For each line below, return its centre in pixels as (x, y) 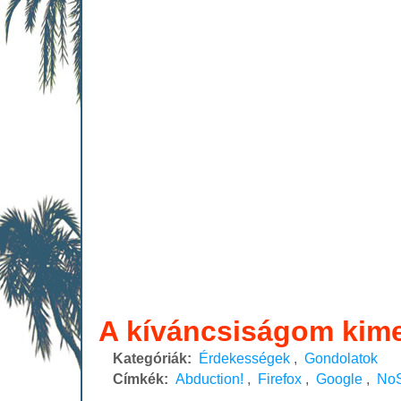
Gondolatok (341, 358)
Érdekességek (244, 358)
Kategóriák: (152, 358)
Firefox (280, 379)
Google (339, 379)
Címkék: (141, 379)
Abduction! (209, 379)
